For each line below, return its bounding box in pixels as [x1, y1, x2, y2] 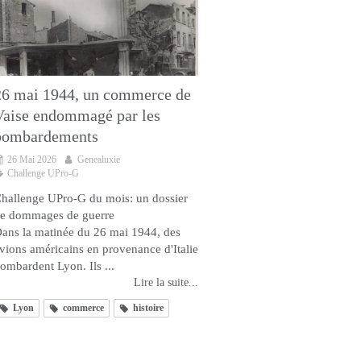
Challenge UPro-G [7, 167, 79, 179]
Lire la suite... [134, 276, 198, 288]
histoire [133, 301, 164, 313]
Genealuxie [77, 153, 120, 165]
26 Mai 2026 [7, 153, 56, 165]
